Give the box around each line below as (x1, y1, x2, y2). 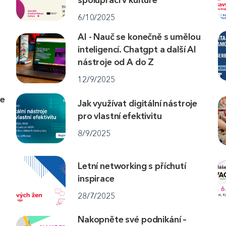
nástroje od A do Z (78, 56, 154, 68)
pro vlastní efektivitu (78, 110, 162, 122)
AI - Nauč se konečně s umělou (78, 31, 201, 43)
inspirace (78, 173, 115, 184)
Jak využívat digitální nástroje (78, 98, 198, 109)
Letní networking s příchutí (78, 160, 186, 172)
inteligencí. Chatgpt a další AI (78, 44, 197, 55)
